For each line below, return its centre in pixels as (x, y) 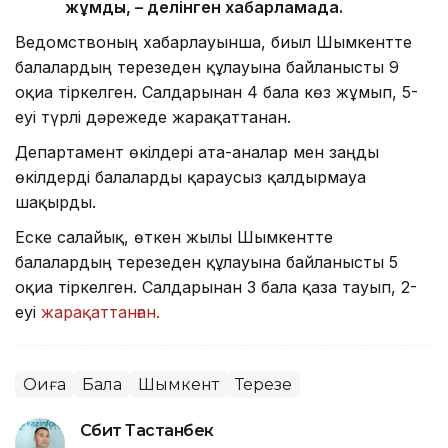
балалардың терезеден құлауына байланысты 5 (206, 262)
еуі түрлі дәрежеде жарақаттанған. (153, 117)
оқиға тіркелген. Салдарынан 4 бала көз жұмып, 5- (216, 92)
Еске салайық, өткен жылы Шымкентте (174, 237)
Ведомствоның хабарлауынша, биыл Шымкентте (213, 42)
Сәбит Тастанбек (147, 431)
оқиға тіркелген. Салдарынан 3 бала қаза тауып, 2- (216, 287)
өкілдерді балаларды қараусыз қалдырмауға (190, 177)
